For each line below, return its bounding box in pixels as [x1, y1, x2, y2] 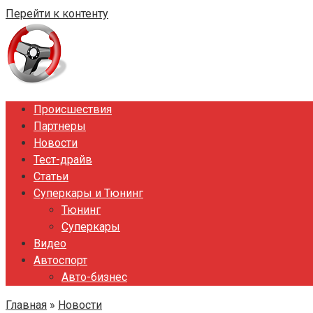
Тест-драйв [34, 153, 92, 166]
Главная [6, 298, 47, 312]
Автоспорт [34, 254, 87, 267]
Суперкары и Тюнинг [34, 187, 143, 200]
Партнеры [34, 119, 86, 133]
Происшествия [34, 103, 112, 116]
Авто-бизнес [61, 270, 127, 284]
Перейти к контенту [6, 7, 108, 20]
